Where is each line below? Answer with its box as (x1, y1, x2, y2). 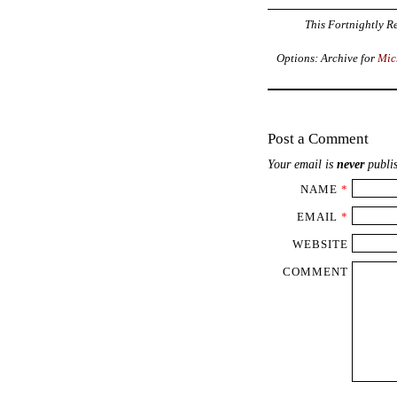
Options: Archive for (276, 51, 378, 65)
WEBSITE (292, 237, 348, 252)
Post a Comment (268, 129, 369, 147)
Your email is (268, 157, 337, 172)
